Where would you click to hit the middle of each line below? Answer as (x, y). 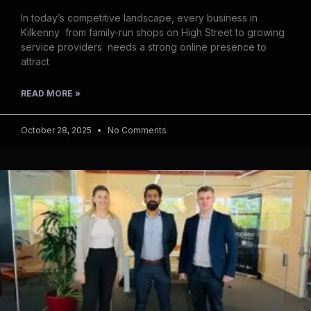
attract (35, 61)
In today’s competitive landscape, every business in (139, 17)
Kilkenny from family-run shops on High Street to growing (153, 32)
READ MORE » (51, 93)
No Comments (136, 130)
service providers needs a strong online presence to (144, 47)
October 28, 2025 (57, 130)
